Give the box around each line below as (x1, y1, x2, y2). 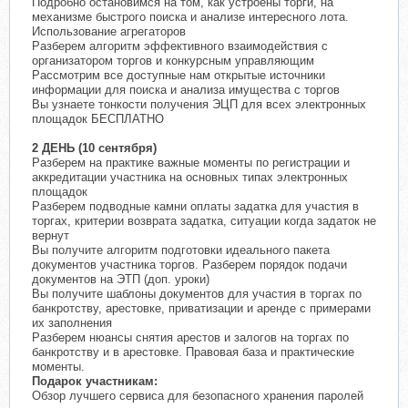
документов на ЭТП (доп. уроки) (32, 272, 209, 287)
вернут (32, 229, 69, 243)
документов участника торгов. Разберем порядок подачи (32, 258, 347, 272)
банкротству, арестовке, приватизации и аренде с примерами (32, 301, 371, 316)
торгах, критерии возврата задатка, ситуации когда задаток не (32, 214, 376, 229)
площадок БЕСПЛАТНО (32, 112, 164, 127)
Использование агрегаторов (32, 25, 186, 39)
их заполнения (32, 316, 112, 331)
